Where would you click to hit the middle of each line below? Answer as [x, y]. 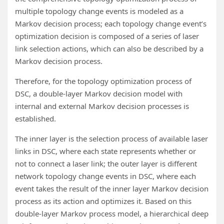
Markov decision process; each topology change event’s [111, 24]
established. [35, 119]
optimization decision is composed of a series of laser [107, 36]
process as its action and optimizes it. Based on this [103, 201]
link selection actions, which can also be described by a [109, 49]
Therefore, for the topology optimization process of [103, 81]
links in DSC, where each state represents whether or [105, 151]
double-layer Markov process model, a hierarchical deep [112, 214]
